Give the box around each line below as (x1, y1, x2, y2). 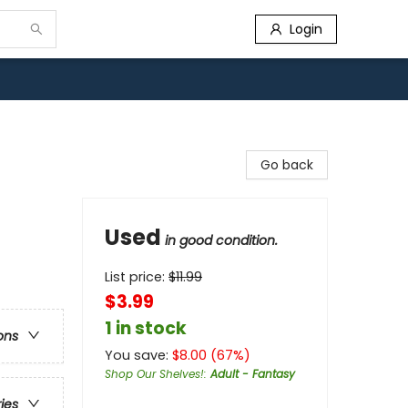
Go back (260, 156, 313, 174)
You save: (105, 346, 172, 364)
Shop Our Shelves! (105, 366, 204, 382)
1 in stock (105, 316, 187, 341)
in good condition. (165, 231, 278, 250)
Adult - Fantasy (210, 366, 295, 382)
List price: (105, 268, 168, 286)
